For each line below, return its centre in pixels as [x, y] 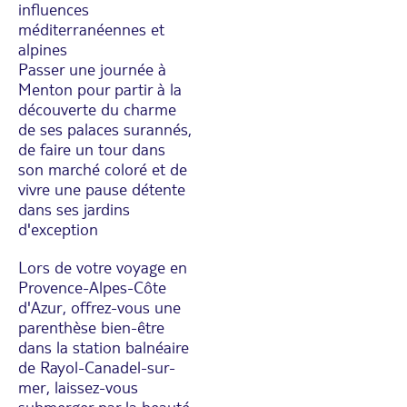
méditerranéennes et [91, 29]
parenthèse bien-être [91, 327]
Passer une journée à [92, 69]
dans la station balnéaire [104, 347]
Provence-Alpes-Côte [92, 287]
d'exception [58, 228]
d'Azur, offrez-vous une [99, 307]
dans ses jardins [74, 208]
